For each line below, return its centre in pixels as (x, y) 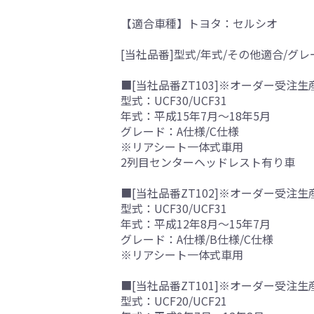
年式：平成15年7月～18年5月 (196, 116)
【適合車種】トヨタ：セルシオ (199, 23)
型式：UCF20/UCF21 (174, 301)
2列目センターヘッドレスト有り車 (208, 162)
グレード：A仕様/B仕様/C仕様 (197, 239)
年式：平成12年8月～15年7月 (196, 224)
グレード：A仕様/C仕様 (180, 131)
